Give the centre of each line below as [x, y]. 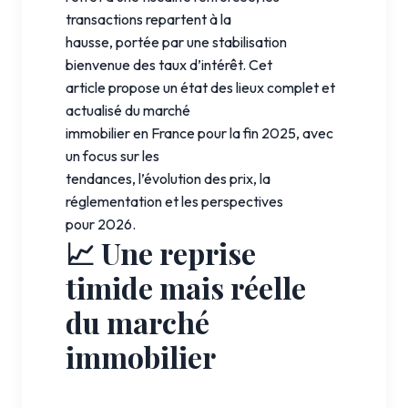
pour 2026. [101, 224]
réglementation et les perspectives [174, 201]
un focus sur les [112, 155]
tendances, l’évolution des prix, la [168, 178]
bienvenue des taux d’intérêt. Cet [169, 64]
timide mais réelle [186, 287]
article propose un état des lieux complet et [200, 87]
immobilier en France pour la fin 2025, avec [199, 133]
